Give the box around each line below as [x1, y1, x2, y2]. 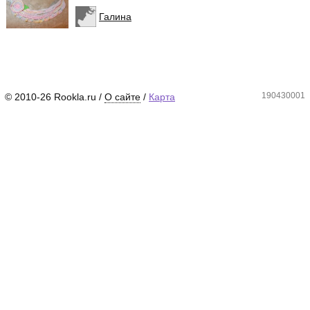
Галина [98, 11, 131, 23]
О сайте [104, 91, 140, 103]
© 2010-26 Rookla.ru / [5, 91, 104, 103]
